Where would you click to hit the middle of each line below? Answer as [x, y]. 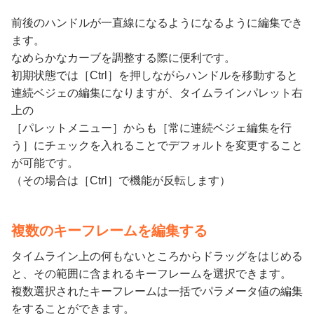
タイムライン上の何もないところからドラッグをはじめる [157, 256]
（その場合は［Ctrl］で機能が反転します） [121, 180]
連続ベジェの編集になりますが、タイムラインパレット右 [157, 93]
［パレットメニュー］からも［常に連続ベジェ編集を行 [151, 128]
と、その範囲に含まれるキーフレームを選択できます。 [151, 273]
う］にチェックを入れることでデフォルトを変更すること [157, 145]
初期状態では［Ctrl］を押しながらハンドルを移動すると [155, 75]
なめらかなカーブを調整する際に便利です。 [123, 57]
